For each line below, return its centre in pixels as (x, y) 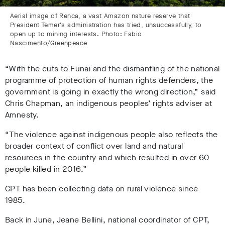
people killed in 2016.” (46, 169)
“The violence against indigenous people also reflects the (111, 135)
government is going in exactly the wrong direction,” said (110, 92)
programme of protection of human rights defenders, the (109, 80)
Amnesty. (22, 115)
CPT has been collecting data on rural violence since (102, 189)
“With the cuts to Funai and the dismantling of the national (113, 69)
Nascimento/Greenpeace (49, 43)
